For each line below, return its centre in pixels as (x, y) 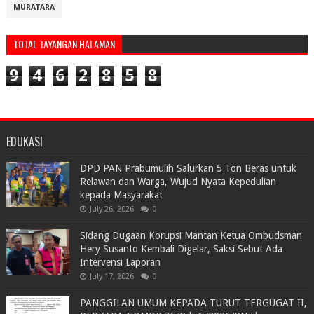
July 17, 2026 (111, 277)
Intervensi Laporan (120, 262)
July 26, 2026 (111, 209)
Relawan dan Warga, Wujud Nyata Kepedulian (178, 182)
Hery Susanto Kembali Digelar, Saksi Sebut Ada (181, 249)
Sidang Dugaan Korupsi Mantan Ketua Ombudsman (191, 235)
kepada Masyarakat (121, 195)
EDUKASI (24, 142)
